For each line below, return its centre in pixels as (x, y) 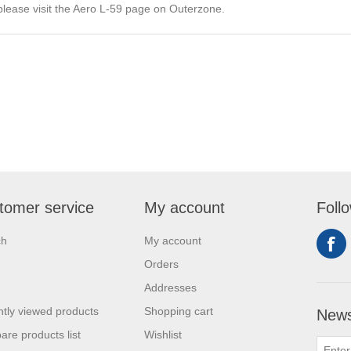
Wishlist (163, 334)
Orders (161, 264)
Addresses (170, 287)
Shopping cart (179, 311)
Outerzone (195, 8)
